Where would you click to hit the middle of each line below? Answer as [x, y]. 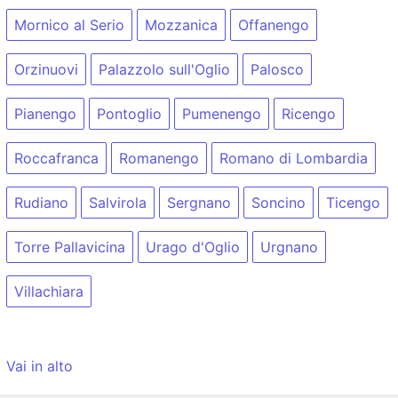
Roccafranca [56, 159]
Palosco [277, 70]
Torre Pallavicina [70, 247]
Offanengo [274, 25]
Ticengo [353, 203]
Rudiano [41, 203]
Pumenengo [222, 114]
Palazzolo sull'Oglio [164, 70]
